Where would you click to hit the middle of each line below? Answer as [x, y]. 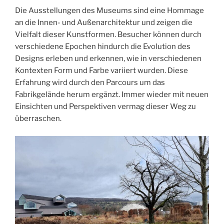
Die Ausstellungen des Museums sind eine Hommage [109, 11]
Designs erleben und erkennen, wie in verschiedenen [108, 59]
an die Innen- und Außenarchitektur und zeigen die [104, 23]
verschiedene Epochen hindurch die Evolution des [103, 47]
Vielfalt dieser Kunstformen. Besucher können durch [108, 35]
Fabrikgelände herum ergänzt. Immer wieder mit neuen [112, 95]
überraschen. [38, 119]
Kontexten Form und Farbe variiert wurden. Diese [101, 71]
